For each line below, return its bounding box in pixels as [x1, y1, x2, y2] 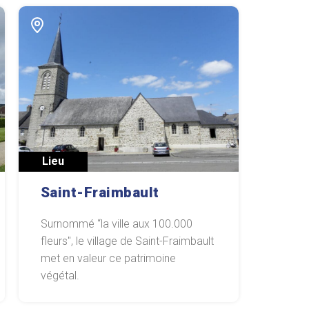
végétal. [40, 268, 79, 282]
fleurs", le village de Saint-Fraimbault [40, 234, 214, 248]
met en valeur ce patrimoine [40, 251, 176, 265]
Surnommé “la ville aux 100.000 [40, 217, 192, 230]
